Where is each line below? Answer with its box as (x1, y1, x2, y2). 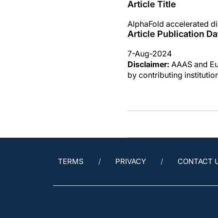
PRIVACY (115, 157, 146, 166)
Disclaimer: (127, 59, 169, 69)
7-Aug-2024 (127, 49, 172, 58)
